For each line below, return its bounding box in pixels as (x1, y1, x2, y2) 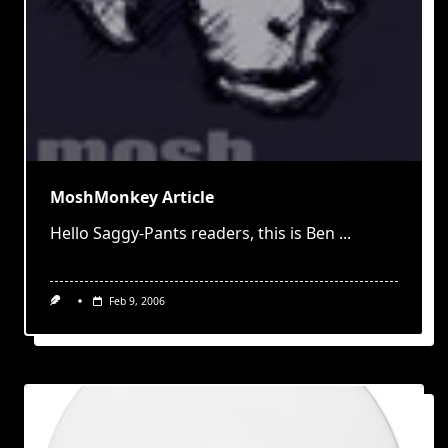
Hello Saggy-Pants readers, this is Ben (50, 222, 335, 245)
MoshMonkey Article (50, 186, 214, 209)
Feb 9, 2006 (108, 294, 165, 309)
